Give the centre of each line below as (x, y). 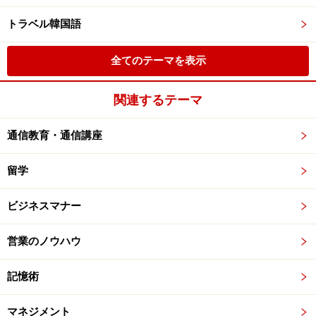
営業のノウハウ (44, 241)
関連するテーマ (158, 100)
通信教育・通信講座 (55, 135)
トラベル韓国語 (44, 24)
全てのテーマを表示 (158, 61)
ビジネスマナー (44, 206)
